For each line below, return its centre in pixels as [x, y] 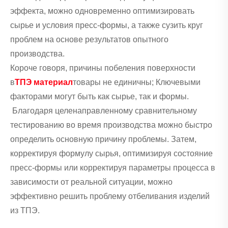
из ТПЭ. [25, 211]
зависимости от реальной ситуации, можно [91, 182]
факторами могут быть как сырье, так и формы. [99, 97]
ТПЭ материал [44, 82]
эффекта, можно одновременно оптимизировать [102, 11]
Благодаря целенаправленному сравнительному [104, 111]
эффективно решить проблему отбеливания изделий [110, 196]
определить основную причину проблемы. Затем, [103, 139]
